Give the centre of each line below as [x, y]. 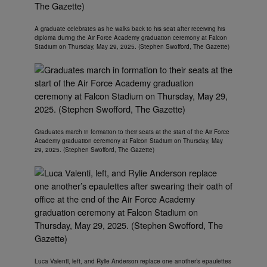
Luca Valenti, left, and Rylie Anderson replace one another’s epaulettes [133, 261]
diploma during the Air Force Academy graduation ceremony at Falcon [131, 38]
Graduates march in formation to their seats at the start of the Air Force [132, 132]
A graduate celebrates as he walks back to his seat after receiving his [130, 29]
